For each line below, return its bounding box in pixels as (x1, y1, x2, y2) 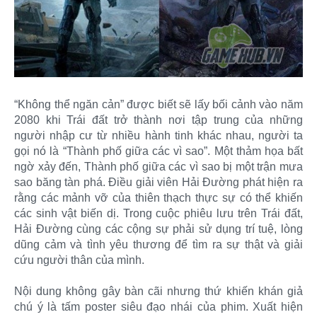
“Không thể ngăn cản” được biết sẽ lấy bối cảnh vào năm (14, 98, 303, 110)
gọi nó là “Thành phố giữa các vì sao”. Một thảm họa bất (14, 144, 303, 157)
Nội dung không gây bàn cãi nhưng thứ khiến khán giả (14, 284, 303, 297)
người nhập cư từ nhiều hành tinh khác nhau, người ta (14, 129, 303, 142)
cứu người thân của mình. (14, 253, 144, 266)
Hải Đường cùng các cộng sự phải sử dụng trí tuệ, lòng (14, 222, 303, 235)
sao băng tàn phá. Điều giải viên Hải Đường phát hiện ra (14, 175, 303, 188)
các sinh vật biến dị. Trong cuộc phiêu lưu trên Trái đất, (14, 207, 303, 219)
